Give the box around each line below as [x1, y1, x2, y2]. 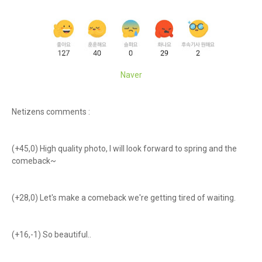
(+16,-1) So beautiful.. [12, 230, 91, 239]
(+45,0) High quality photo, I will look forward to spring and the [12, 144, 237, 153]
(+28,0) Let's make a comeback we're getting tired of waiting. [12, 193, 236, 202]
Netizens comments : [12, 107, 90, 116]
